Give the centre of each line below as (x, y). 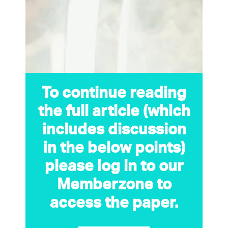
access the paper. (114, 202)
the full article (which (114, 111)
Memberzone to (114, 184)
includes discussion (114, 129)
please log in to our (114, 166)
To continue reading (114, 92)
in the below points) (114, 147)
